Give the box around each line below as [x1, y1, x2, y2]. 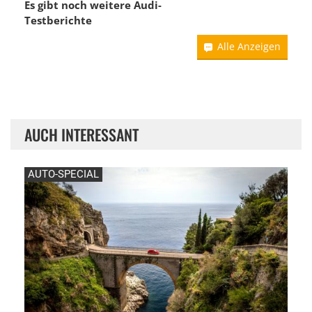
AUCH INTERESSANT [24, 123, 139, 146]
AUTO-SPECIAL [28, 167, 99, 180]
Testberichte [24, 13, 92, 27]
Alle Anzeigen [217, 39, 281, 53]
